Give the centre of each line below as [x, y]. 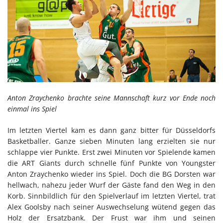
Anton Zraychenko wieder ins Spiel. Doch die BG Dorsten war [111, 174]
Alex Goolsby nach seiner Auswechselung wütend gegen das [111, 207]
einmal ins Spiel [32, 109]
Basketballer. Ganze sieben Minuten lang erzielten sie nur [111, 141]
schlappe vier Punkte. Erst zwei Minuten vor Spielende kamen [111, 152]
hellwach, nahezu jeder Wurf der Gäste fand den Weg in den [111, 185]
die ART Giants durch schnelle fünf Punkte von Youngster [111, 163]
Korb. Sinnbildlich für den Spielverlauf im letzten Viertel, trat [111, 196]
